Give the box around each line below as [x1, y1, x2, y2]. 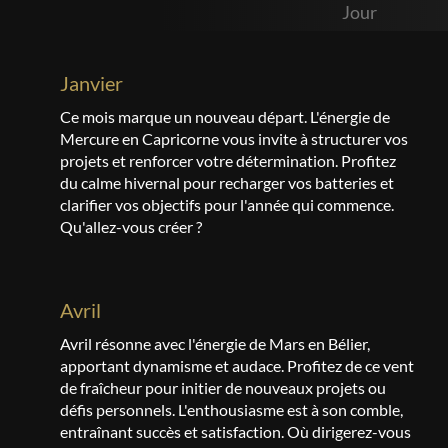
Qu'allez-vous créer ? [60, 217, 202, 236]
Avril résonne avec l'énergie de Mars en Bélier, [60, 334, 370, 353]
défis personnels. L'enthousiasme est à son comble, [60, 400, 403, 419]
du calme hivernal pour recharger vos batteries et [60, 173, 394, 192]
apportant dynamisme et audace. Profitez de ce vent [60, 356, 414, 375]
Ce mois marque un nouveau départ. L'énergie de [60, 107, 390, 126]
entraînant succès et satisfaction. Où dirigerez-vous [60, 422, 411, 441]
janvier [69, 71, 123, 95]
